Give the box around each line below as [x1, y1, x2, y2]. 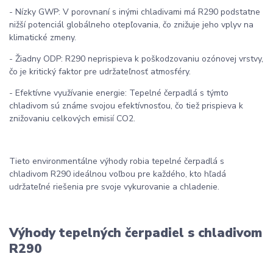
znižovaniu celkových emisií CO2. [9, 112, 135, 124]
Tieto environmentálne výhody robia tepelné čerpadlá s [9, 155, 224, 167]
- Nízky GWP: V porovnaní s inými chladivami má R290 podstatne [9, 5, 260, 18]
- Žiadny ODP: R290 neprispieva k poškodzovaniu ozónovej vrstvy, [9, 52, 263, 65]
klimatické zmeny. [9, 31, 76, 43]
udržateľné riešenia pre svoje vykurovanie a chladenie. [9, 180, 219, 193]
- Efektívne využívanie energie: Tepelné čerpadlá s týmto [9, 87, 229, 99]
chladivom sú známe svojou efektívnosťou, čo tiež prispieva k [9, 99, 243, 112]
